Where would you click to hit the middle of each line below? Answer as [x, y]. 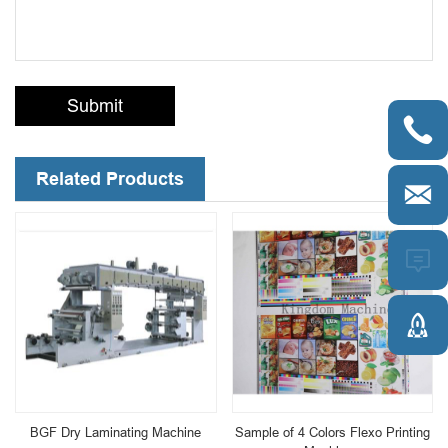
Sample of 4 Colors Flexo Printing [332, 432]
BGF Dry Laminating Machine [116, 432]
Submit [95, 105]
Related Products [110, 178]
